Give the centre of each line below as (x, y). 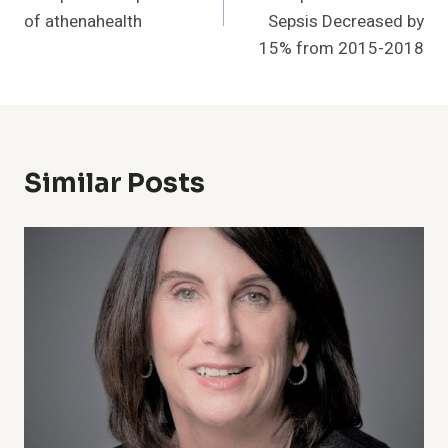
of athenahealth (83, 22)
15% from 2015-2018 (341, 49)
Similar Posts (114, 184)
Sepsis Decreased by (346, 22)
